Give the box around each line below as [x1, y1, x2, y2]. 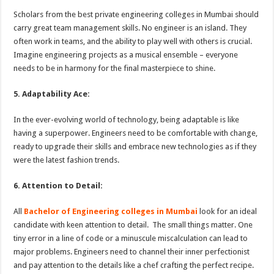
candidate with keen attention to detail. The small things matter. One [13, 220, 253, 230]
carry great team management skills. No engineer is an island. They [13, 23, 247, 33]
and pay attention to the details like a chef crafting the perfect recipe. [13, 261, 254, 270]
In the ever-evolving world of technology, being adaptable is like [13, 115, 240, 125]
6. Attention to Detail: [13, 181, 103, 191]
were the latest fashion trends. [13, 155, 120, 165]
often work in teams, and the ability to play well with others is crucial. [13, 37, 253, 46]
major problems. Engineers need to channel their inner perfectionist [13, 247, 250, 257]
